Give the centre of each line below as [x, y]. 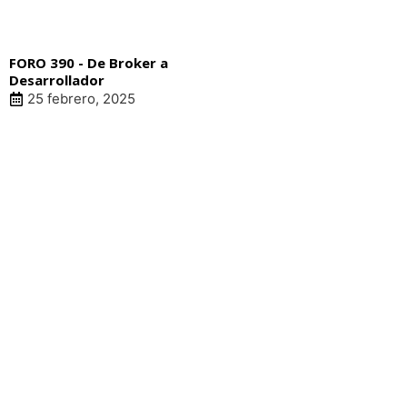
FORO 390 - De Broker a [89, 63]
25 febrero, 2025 [81, 99]
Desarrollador [57, 80]
